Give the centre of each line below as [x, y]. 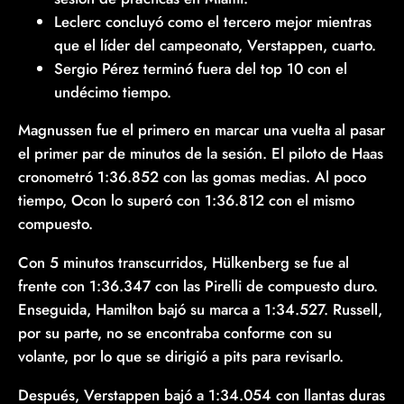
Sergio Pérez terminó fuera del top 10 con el [201, 68]
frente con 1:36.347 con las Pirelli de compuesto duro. [198, 286]
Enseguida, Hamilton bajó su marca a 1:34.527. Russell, [200, 310]
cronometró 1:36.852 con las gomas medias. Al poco [192, 177]
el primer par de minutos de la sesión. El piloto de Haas [201, 154]
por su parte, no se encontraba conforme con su [175, 333]
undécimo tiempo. [113, 92]
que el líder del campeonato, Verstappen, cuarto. [215, 45]
